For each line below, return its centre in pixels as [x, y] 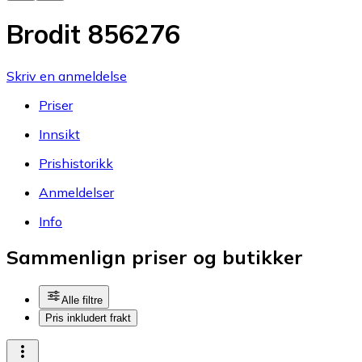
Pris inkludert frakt [88, 318]
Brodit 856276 [93, 34]
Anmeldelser [76, 192]
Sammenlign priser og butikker [155, 257]
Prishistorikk [76, 163]
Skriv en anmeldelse [67, 76]
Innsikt [59, 134]
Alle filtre [82, 301]
